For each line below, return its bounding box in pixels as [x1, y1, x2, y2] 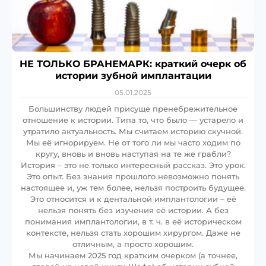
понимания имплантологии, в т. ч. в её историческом [24, 216, 242, 226]
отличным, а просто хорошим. [72, 239, 194, 249]
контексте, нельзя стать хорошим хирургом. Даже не [26, 227, 240, 237]
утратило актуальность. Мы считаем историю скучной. [23, 126, 243, 136]
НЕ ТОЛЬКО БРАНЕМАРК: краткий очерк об [20, 58, 246, 69]
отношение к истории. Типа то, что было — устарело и [23, 115, 243, 125]
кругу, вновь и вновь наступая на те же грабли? [35, 148, 231, 159]
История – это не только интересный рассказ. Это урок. [20, 160, 246, 170]
